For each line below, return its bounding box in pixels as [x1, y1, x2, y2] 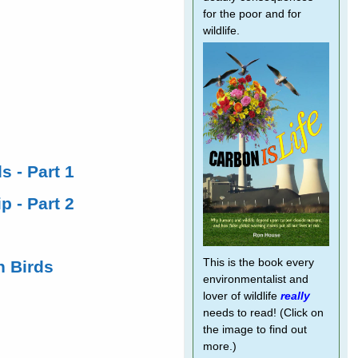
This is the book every [202, 257, 314, 268]
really [280, 290, 310, 302]
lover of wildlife [202, 290, 280, 302]
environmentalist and [202, 273, 308, 285]
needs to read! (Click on [202, 307, 324, 319]
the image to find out [202, 324, 307, 336]
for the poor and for [202, 8, 301, 20]
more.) [202, 340, 237, 352]
